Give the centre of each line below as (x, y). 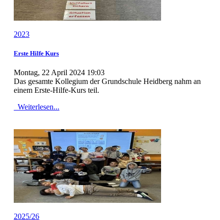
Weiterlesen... (38, 107)
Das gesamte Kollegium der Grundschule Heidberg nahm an (107, 82)
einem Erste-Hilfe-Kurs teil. (57, 90)
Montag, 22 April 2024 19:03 (59, 73)
